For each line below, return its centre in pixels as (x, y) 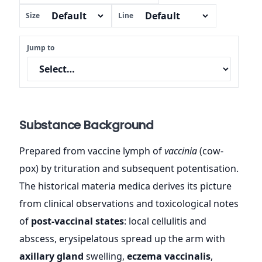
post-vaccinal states (77, 221)
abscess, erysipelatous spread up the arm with (122, 238)
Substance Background (87, 125)
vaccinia (181, 151)
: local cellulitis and (165, 221)
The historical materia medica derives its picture (125, 186)
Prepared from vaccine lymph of (92, 151)
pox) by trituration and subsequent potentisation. (129, 168)
